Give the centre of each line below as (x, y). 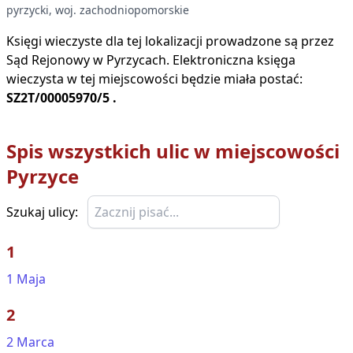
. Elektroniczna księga (231, 60)
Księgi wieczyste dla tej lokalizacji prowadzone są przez (170, 41)
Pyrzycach (136, 60)
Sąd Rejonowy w (55, 60)
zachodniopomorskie (134, 10)
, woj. (63, 10)
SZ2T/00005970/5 (58, 98)
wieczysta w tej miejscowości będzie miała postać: (154, 79)
